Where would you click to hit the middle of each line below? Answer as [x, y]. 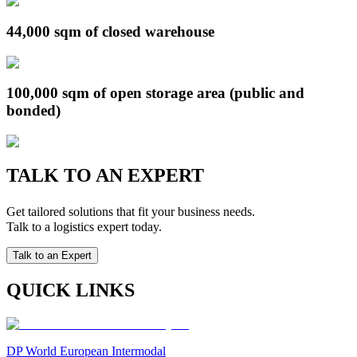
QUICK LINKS [71, 290]
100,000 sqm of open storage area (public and [155, 93]
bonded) [33, 111]
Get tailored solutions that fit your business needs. [136, 211]
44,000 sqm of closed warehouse [110, 31]
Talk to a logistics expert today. [84, 226]
